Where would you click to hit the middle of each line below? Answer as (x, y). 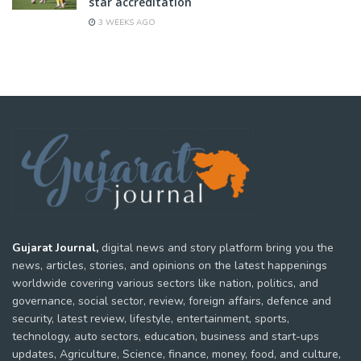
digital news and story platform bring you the (216, 248)
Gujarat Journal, (55, 248)
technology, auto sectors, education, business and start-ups (166, 336)
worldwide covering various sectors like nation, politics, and (165, 283)
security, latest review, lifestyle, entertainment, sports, (151, 319)
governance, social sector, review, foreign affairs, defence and (172, 301)
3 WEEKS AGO (126, 23)
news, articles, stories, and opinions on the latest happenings (170, 266)
